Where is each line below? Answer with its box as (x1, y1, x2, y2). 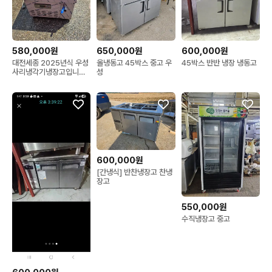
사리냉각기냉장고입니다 (12, 67, 86, 76)
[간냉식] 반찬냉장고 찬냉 (97, 168, 173, 177)
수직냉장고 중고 (181, 214, 230, 224)
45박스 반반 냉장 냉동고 (181, 58, 257, 67)
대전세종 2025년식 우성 (12, 58, 89, 67)
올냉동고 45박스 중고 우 (97, 58, 172, 67)
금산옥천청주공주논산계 (12, 76, 86, 86)
